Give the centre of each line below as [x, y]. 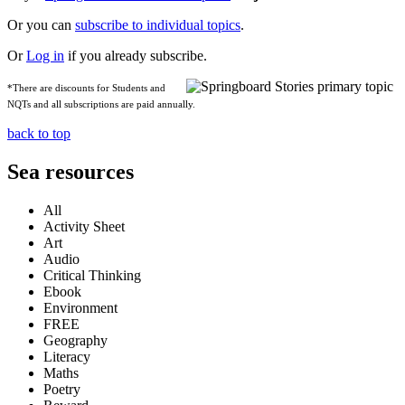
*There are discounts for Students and [86, 89]
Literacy [67, 357]
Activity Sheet [84, 227]
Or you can [41, 25]
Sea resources [71, 172]
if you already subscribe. [136, 56]
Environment [80, 308]
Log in [45, 56]
